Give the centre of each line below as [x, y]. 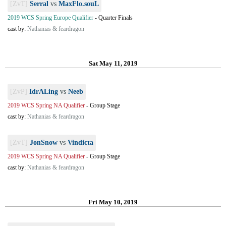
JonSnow [44, 143]
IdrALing [44, 92]
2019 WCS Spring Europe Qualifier [50, 18]
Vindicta [80, 143]
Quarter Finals [116, 18]
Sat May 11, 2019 [113, 63]
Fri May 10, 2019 [113, 202]
